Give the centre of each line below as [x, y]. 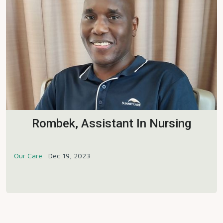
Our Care [28, 155]
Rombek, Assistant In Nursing [111, 123]
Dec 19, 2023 [69, 155]
